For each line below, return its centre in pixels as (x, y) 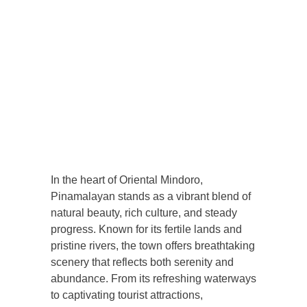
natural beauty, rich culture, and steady (144, 213)
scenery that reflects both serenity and (142, 262)
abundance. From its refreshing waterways (153, 279)
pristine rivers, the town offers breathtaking (153, 246)
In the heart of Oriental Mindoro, (127, 180)
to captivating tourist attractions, (127, 295)
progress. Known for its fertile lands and (146, 229)
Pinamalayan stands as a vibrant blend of (151, 196)
